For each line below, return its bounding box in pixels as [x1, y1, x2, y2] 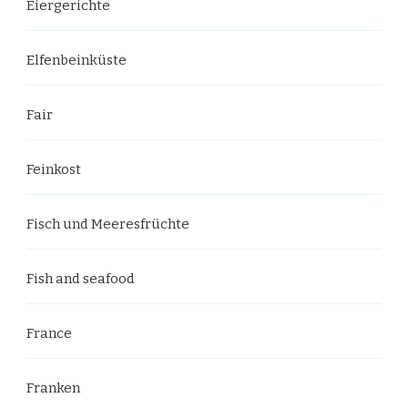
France [26, 325, 72, 342]
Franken [26, 380, 80, 396]
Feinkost [26, 161, 81, 178]
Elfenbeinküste [26, 52, 127, 68]
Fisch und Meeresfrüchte [26, 216, 189, 232]
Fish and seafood [26, 270, 135, 287]
